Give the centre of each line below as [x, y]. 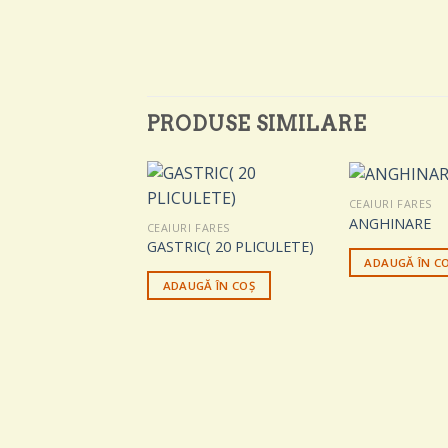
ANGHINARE [389, 223]
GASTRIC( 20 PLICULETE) [230, 247]
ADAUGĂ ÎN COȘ [209, 286]
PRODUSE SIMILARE [257, 123]
